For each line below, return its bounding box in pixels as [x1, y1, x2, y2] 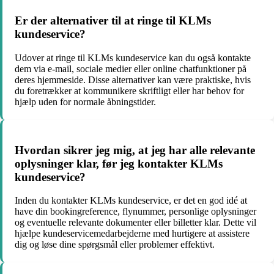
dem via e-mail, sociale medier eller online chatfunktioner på [15, 63, 246, 74]
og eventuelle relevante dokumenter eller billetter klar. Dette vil [15, 217, 256, 228]
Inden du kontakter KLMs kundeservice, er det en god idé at [15, 195, 247, 206]
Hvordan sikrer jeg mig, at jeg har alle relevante [15, 143, 255, 157]
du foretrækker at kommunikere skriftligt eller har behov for [15, 85, 244, 96]
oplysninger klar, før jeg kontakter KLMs [15, 157, 223, 170]
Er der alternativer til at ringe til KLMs [15, 14, 211, 28]
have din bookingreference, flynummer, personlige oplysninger [15, 206, 256, 217]
